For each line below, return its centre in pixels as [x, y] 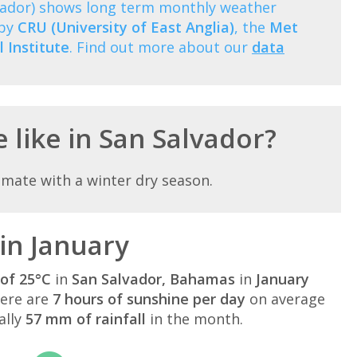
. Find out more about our [161, 47]
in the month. [194, 318]
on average [285, 298]
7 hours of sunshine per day [149, 298]
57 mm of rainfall [86, 318]
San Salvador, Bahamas [153, 279]
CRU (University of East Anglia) [126, 27]
